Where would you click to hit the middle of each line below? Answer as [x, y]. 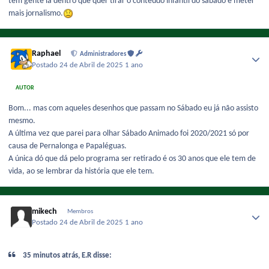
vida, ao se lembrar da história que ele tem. [81, 171]
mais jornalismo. [36, 14]
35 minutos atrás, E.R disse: [67, 256]
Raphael [47, 54]
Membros [80, 212]
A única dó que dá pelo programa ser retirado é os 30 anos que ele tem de [132, 159]
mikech [45, 212]
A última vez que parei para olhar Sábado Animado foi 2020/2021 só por [129, 133]
